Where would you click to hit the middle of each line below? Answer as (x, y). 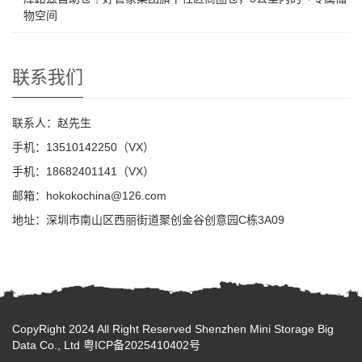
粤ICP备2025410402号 (142, 345)
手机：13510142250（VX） (83, 147)
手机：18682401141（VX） (83, 171)
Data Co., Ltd (48, 345)
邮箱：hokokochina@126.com (89, 196)
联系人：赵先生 (52, 123)
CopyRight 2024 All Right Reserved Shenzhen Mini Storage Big (173, 329)
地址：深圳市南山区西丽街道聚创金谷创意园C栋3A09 (148, 220)
